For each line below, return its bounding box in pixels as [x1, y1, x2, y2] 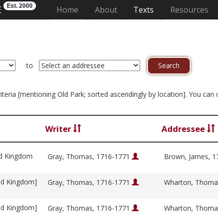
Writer [45, 123, 73, 135]
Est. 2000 [7, 2, 33, 9]
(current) [78, 4, 110, 15]
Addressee [162, 123, 207, 135]
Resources [170, 4, 208, 15]
